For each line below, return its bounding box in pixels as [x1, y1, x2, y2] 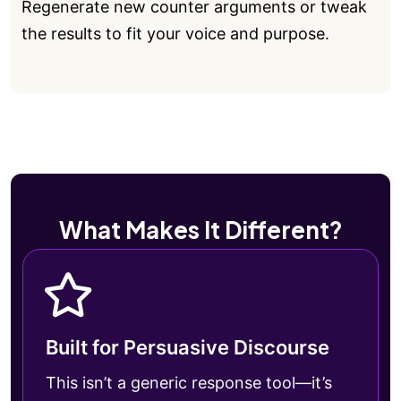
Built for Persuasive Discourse [46, 335, 329, 359]
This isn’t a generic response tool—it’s [46, 372, 332, 392]
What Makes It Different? [58, 214, 343, 244]
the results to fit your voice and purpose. [21, 23, 329, 43]
